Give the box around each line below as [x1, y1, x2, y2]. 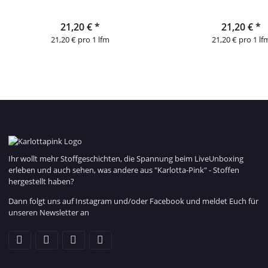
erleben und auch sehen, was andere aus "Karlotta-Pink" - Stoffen [8, 164, 239, 175]
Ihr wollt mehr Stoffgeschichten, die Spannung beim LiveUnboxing [8, 153, 243, 164]
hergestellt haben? [8, 175, 76, 187]
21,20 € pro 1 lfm [51, 33, 110, 45]
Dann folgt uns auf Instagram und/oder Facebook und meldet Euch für [8, 195, 258, 206]
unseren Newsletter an [8, 206, 89, 218]
